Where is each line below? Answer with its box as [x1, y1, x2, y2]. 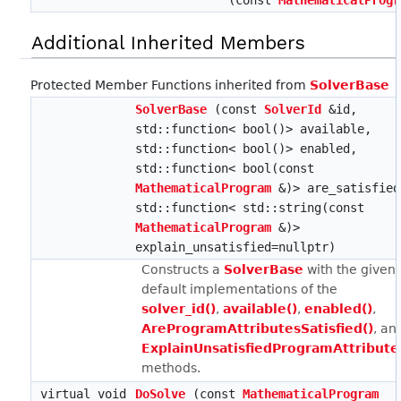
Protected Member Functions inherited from [30, 78, 311, 93]
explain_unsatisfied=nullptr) [135, 240, 337, 255]
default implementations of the [141, 282, 338, 297]
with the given [303, 262, 397, 277]
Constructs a [141, 262, 225, 277]
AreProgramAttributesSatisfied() [141, 321, 374, 337]
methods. [141, 361, 201, 376]
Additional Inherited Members [31, 31, 306, 55]
